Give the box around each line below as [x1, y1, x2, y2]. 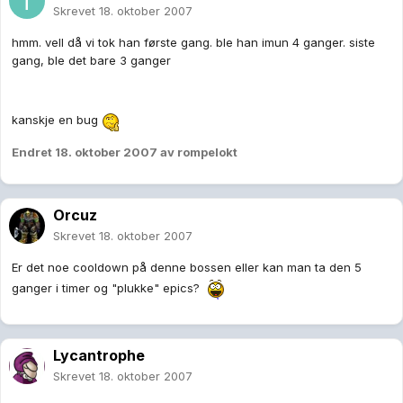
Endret [12, 145, 55, 160]
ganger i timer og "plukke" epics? [12, 280, 203, 295]
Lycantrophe [53, 346, 145, 365]
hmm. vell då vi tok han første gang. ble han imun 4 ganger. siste [12, 35, 375, 50]
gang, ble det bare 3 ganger [12, 53, 171, 68]
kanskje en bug [12, 112, 102, 128]
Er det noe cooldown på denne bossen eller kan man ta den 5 [12, 260, 362, 275]
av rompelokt [157, 145, 237, 160]
